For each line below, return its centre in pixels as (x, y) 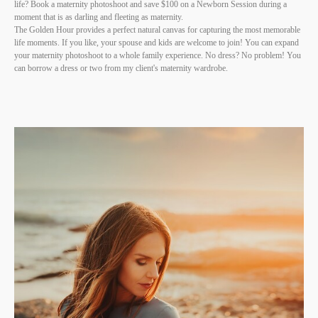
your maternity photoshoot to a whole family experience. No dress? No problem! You (158, 56)
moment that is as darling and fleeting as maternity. (100, 17)
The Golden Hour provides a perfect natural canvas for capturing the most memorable (157, 30)
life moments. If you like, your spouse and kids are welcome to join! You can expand (157, 43)
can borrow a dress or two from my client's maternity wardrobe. (122, 68)
